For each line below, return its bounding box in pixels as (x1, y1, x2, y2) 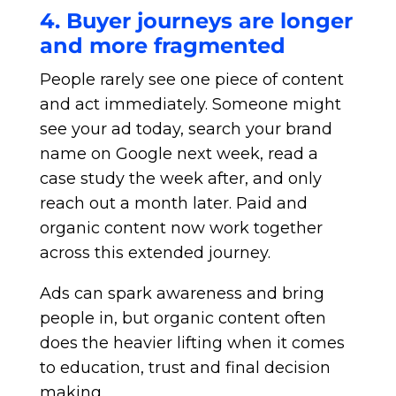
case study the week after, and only (39, 169, 322, 188)
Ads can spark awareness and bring (39, 284, 324, 303)
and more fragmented (39, 33, 286, 58)
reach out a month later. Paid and (39, 194, 308, 213)
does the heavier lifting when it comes (39, 333, 345, 353)
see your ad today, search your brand (39, 119, 332, 139)
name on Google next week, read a (39, 144, 318, 164)
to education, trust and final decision (39, 358, 331, 377)
